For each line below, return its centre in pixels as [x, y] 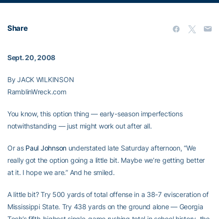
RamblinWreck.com [37, 92]
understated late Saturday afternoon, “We [131, 148]
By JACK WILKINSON [41, 79]
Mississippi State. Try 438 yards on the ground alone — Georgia [105, 207]
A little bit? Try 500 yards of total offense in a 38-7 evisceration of [108, 194]
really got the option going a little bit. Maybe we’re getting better [106, 160]
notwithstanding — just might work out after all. [80, 126]
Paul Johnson [46, 148]
